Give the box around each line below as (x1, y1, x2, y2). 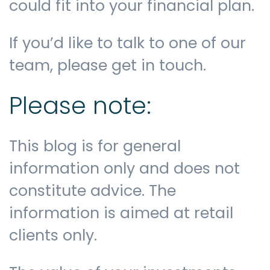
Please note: (9, 89, 151, 123)
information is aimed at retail (9, 202, 233, 224)
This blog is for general (9, 136, 181, 157)
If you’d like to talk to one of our (9, 32, 246, 54)
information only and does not (9, 158, 240, 180)
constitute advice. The (9, 180, 176, 202)
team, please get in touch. (9, 54, 215, 76)
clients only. (9, 225, 97, 246)
